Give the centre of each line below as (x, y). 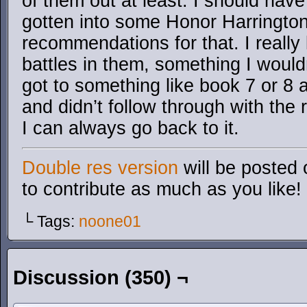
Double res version (100, 168)
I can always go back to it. (131, 128)
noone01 (110, 221)
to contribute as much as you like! (162, 189)
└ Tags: (50, 221)
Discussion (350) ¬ (101, 278)
